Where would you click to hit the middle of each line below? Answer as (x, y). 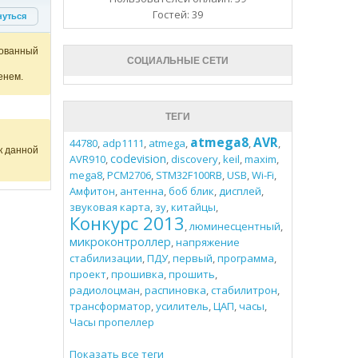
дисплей (240, 191)
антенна (141, 191)
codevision (138, 159)
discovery (194, 159)
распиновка (175, 290)
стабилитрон (244, 290)
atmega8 (219, 143)
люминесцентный (235, 227)
